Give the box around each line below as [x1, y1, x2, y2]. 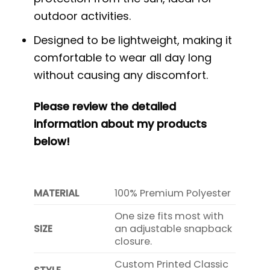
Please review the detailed [34, 99, 177, 115]
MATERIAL [34, 186, 80, 200]
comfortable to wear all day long [34, 49, 212, 65]
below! [34, 134, 71, 149]
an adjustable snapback [115, 221, 233, 236]
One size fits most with [115, 209, 224, 223]
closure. [115, 234, 152, 248]
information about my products [34, 116, 207, 132]
